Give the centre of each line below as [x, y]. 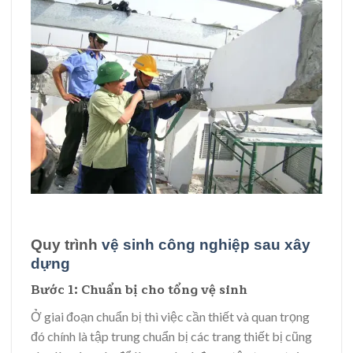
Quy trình [66, 244]
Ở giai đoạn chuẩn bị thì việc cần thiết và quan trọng [170, 317]
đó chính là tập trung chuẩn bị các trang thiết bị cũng [171, 336]
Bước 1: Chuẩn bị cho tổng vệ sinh [139, 290]
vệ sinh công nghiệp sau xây [206, 244]
